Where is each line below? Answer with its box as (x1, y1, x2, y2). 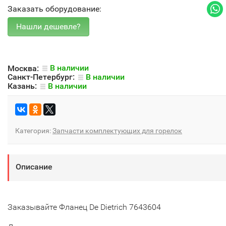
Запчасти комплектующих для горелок (52, 126, 182, 135)
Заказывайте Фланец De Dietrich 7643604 (8, 202, 161, 212)
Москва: (8, 63, 41, 73)
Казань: (8, 81, 39, 91)
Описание (16, 161, 52, 172)
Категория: (15, 126, 52, 135)
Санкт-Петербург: (8, 72, 77, 82)
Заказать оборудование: (8, 4, 101, 14)
